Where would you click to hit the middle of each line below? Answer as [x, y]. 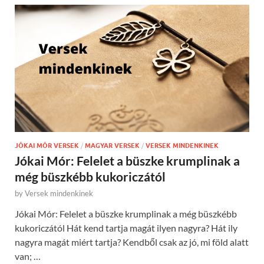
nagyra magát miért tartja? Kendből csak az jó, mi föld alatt [132, 242]
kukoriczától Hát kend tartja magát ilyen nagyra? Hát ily [126, 228]
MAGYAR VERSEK [112, 146]
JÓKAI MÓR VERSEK [47, 146]
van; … [28, 256]
